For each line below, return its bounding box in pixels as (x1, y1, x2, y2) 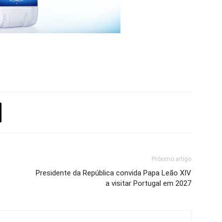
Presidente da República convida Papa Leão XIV (36, 168, 191, 177)
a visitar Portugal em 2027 (106, 179, 191, 188)
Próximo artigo (152, 156, 191, 163)
